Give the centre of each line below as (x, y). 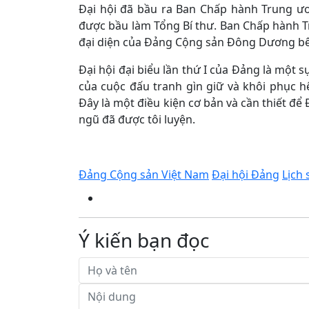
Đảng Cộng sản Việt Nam (144, 175)
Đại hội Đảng (246, 175)
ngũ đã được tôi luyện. (137, 119)
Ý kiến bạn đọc (144, 240)
